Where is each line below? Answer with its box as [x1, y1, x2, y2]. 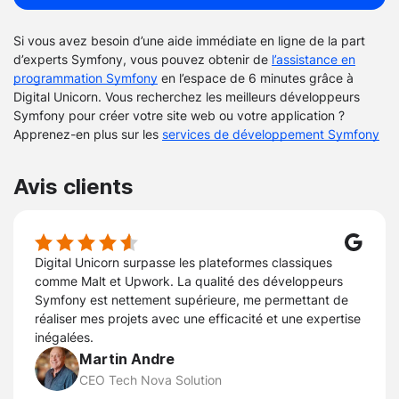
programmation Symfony [13, 69, 158, 87]
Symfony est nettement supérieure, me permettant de [35, 291, 348, 309]
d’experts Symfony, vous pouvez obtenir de [13, 51, 272, 69]
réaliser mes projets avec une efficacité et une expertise [35, 310, 361, 328]
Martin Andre [79, 350, 175, 368]
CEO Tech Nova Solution [79, 370, 222, 388]
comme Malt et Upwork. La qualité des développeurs [35, 273, 343, 290]
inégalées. [35, 329, 94, 346]
